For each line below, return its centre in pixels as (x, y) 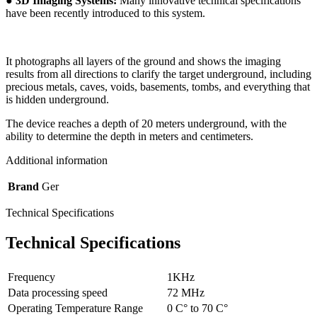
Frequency (31, 277)
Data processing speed (58, 293)
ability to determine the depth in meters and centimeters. (129, 136)
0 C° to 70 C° (197, 309)
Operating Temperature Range (75, 309)
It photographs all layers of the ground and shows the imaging (143, 61)
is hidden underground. (57, 99)
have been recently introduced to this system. (105, 13)
